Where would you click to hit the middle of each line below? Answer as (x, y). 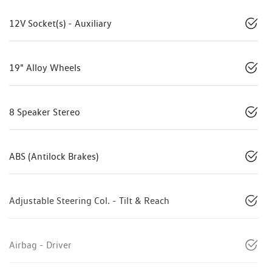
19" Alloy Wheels (45, 68)
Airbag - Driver (40, 245)
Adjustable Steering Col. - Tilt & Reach (89, 201)
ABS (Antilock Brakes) (54, 157)
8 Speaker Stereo (45, 112)
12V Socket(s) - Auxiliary (60, 24)
